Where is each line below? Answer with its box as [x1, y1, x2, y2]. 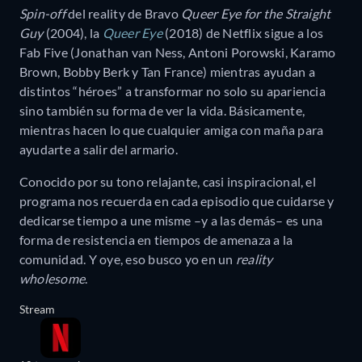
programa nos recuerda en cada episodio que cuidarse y [19, 193, 335, 209]
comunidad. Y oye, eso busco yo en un [19, 251, 236, 267]
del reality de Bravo [68, 6, 182, 22]
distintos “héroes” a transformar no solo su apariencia [19, 83, 326, 99]
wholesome [19, 271, 86, 287]
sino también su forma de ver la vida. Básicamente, [19, 103, 305, 119]
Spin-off [19, 6, 69, 22]
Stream [19, 302, 55, 317]
